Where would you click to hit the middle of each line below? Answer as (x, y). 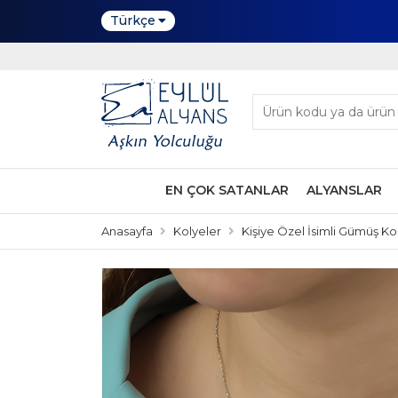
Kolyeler (197, 231)
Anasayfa (127, 231)
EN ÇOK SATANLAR (227, 190)
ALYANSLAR (344, 190)
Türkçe (133, 20)
